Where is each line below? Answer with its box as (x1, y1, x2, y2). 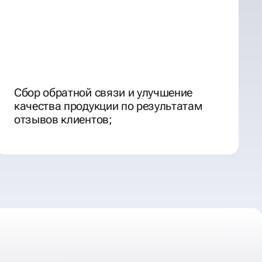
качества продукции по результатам (14, 98, 202, 113)
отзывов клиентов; (14, 112, 112, 126)
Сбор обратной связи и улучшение (14, 85, 193, 99)
